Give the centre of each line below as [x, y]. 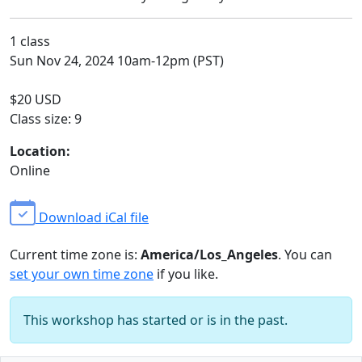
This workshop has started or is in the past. [156, 320]
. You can [305, 255]
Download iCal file [92, 217]
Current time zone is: [75, 255]
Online [30, 170]
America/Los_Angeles [209, 255]
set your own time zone [82, 274]
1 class [30, 41]
